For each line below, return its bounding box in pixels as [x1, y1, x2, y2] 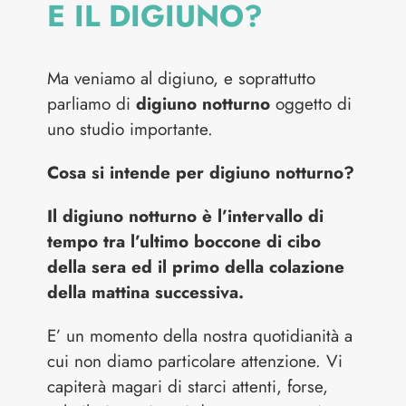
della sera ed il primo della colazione [47, 254, 345, 279]
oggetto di [270, 91, 353, 116]
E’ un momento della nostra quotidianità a [47, 323, 353, 348]
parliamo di [47, 91, 137, 116]
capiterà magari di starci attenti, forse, [47, 373, 329, 399]
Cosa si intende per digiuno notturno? [47, 159, 355, 185]
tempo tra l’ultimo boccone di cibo [47, 228, 322, 254]
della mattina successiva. [47, 279, 245, 304]
